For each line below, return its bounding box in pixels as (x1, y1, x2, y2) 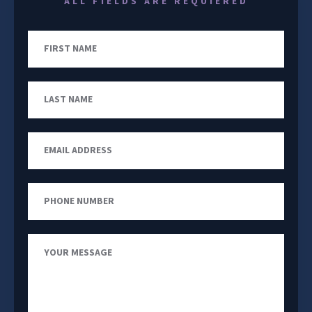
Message (156, 253, 201, 270)
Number (156, 203, 196, 219)
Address (156, 152, 196, 168)
